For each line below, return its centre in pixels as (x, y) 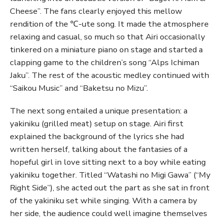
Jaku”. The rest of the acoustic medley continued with (110, 75)
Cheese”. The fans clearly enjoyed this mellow (96, 11)
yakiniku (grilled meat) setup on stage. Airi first (97, 123)
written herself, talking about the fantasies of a (99, 149)
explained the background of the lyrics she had (97, 136)
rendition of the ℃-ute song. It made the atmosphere (109, 24)
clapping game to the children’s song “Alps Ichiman (105, 62)
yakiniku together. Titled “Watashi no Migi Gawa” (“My (110, 175)
